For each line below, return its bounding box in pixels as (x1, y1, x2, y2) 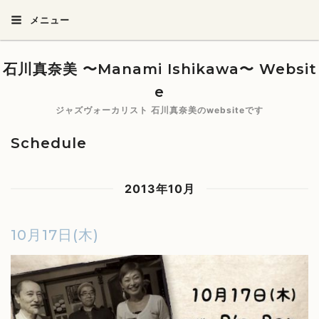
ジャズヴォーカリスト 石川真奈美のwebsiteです (56, 105, 263, 115)
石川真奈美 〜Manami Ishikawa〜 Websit (2, 61, 317, 78)
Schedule (11, 135, 87, 152)
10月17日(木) (11, 226, 99, 244)
